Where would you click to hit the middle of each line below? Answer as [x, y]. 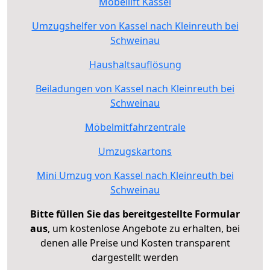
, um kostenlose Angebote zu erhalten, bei [144, 228]
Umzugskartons [135, 151]
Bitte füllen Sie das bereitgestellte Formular [135, 214]
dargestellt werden [135, 257]
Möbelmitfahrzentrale [135, 127]
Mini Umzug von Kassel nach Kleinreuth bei [135, 175]
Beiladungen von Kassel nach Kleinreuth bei [135, 88]
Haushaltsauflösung [135, 64]
